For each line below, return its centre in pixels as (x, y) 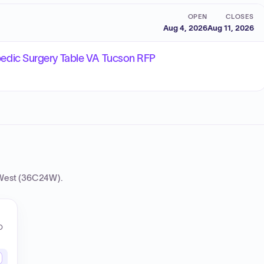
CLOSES (240, 16)
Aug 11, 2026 (231, 28)
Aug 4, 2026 (185, 28)
